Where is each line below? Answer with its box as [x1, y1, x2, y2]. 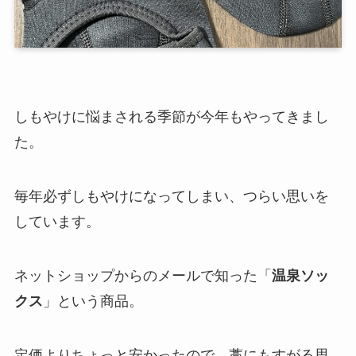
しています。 [14, 214, 100, 230]
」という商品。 [42, 292, 143, 309]
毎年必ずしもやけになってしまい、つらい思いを [14, 188, 329, 205]
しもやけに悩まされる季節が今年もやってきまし [14, 109, 329, 126]
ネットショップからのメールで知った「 [14, 267, 272, 284]
